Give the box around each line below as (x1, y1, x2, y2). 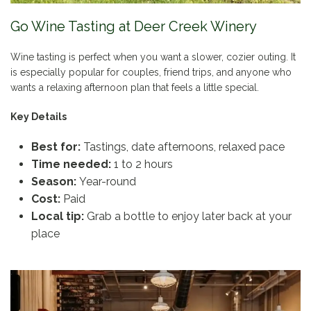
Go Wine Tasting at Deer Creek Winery (10, 18, 257, 35)
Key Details (10, 111, 67, 123)
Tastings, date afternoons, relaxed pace (81, 140, 285, 154)
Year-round (76, 175, 136, 189)
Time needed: (31, 158, 111, 171)
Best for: (31, 140, 81, 154)
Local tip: (31, 210, 84, 224)
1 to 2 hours (111, 158, 173, 171)
